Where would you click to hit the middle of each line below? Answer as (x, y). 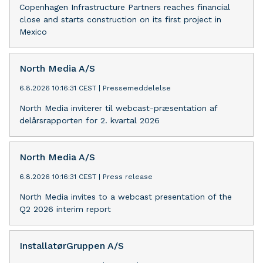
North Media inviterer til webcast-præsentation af (118, 108)
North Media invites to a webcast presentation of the (126, 197)
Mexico (33, 32)
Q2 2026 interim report (65, 209)
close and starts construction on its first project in (120, 19)
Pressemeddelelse (137, 88)
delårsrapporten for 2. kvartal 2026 (90, 120)
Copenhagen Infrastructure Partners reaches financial (125, 7)
